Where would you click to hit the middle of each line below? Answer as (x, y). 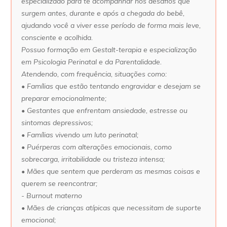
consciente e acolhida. (57, 38)
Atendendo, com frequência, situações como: (94, 74)
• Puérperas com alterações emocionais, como (97, 147)
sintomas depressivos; (57, 123)
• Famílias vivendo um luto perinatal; (80, 135)
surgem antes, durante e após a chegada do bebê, (103, 13)
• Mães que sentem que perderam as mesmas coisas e (111, 172)
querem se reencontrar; (59, 184)
